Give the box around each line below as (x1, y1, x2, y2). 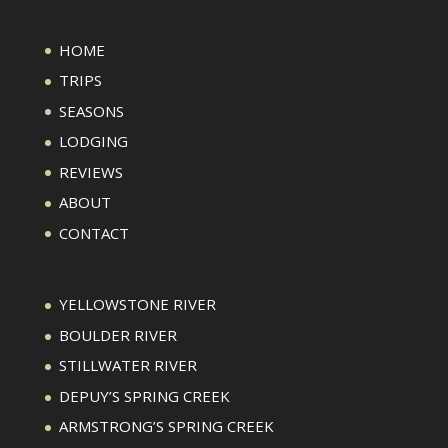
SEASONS (58, 100, 124, 121)
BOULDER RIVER (58, 324, 177, 345)
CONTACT (58, 222, 129, 243)
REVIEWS (58, 161, 123, 182)
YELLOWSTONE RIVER (58, 294, 216, 315)
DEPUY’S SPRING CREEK (58, 385, 230, 406)
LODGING (58, 131, 128, 152)
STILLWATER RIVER (58, 355, 197, 376)
